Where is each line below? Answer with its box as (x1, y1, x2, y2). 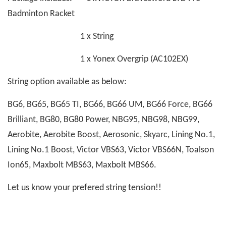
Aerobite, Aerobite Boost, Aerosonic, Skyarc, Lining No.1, (8, 130, 215, 140)
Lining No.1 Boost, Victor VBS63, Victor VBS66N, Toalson (8, 145, 214, 155)
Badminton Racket (8, 9, 77, 19)
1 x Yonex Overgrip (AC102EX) (8, 54, 188, 64)
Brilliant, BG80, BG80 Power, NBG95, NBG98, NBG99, (8, 115, 199, 125)
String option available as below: (8, 77, 129, 87)
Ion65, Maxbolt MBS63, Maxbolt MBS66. (8, 160, 156, 170)
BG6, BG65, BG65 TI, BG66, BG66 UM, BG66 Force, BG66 (8, 100, 212, 109)
